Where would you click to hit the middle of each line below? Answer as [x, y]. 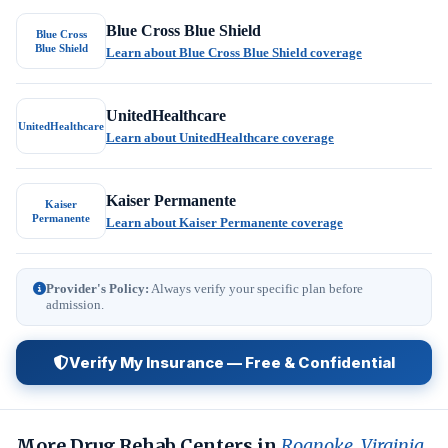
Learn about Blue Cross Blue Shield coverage [234, 52]
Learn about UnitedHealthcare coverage [220, 137]
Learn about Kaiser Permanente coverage [224, 222]
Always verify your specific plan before [256, 288]
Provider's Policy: [97, 288]
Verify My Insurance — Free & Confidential [231, 362]
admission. [75, 304]
